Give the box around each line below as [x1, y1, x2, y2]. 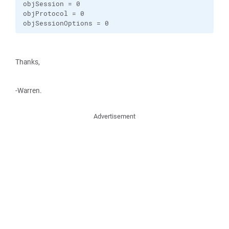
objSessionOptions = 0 [23, 19, 109, 28]
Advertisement [94, 112, 135, 121]
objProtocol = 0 [23, 9, 84, 18]
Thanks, [15, 57, 40, 66]
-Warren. [15, 86, 42, 95]
